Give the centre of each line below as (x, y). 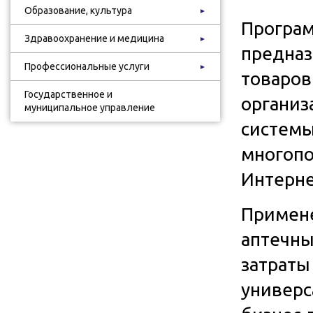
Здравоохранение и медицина (94, 38)
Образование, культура (78, 10)
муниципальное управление (90, 108)
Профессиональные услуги (87, 66)
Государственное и (68, 94)
